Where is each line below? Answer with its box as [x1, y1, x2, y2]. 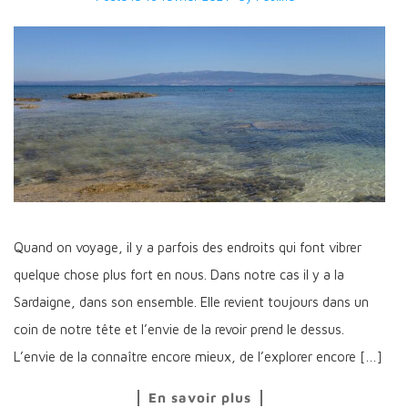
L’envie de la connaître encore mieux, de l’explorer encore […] [14, 348, 382, 364]
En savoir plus [148, 389, 251, 405]
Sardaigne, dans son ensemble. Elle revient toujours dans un [14, 293, 369, 310]
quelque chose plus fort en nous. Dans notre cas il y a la [14, 266, 344, 282]
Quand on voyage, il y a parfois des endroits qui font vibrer [14, 239, 362, 255]
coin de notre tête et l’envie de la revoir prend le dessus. [14, 321, 344, 337]
